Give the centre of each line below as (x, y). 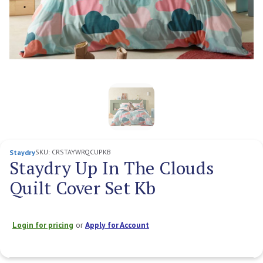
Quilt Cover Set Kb (83, 188)
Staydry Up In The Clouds (112, 168)
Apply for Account (117, 225)
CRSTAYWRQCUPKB (81, 151)
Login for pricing (43, 225)
